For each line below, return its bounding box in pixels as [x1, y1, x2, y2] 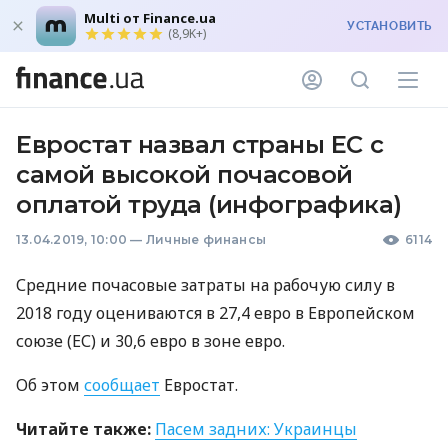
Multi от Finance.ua [84, 9, 216, 27]
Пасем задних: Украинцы [155, 418, 357, 440]
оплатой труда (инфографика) [16, 190, 402, 219]
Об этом [16, 374, 84, 396]
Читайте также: [16, 418, 151, 440]
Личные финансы [145, 232, 267, 247]
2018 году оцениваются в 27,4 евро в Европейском [16, 302, 415, 324]
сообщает [84, 374, 160, 396]
